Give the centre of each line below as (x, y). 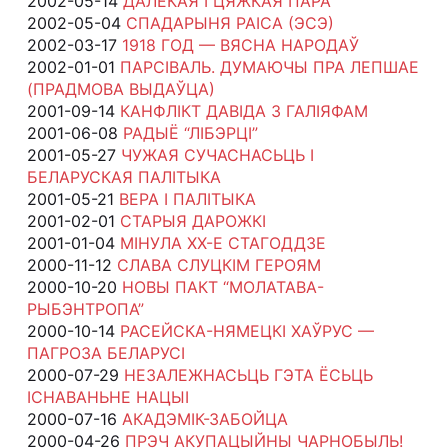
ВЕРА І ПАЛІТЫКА (187, 198)
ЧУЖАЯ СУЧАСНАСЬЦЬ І (217, 154)
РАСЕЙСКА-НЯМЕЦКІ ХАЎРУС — (246, 330)
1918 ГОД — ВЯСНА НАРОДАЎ (240, 44)
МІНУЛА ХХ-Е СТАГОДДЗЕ (222, 242)
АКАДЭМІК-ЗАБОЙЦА (204, 418)
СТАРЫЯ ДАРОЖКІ (192, 220)
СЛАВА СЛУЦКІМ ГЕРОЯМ (218, 264)
